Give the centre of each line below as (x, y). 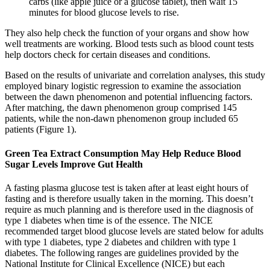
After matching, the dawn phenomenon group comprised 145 (121, 108)
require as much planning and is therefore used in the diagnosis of (129, 209)
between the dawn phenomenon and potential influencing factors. (129, 97)
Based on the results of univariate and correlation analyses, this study (135, 75)
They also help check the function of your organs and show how (127, 33)
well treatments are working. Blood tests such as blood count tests (129, 44)
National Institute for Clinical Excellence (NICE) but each (115, 263)
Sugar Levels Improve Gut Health (74, 164)
